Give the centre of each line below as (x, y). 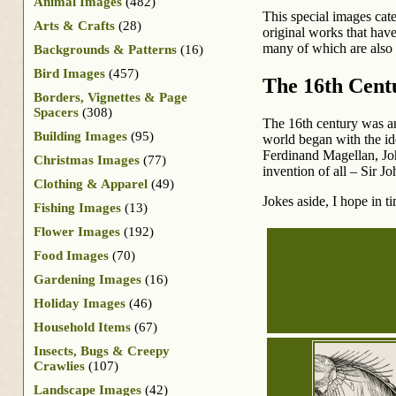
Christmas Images (87, 160)
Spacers (56, 112)
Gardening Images (88, 279)
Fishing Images (77, 207)
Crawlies (59, 366)
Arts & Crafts (74, 25)
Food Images (71, 255)
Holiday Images (80, 303)
